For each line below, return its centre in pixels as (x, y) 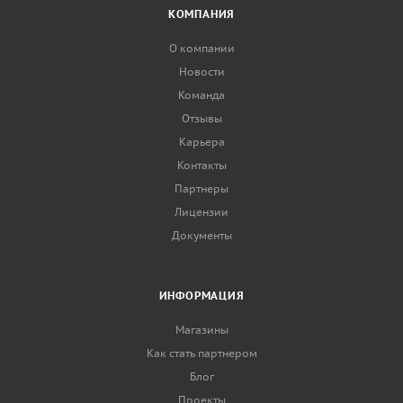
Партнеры (201, 188)
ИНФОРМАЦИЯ (201, 296)
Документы (201, 235)
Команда (201, 95)
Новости (201, 72)
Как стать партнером (201, 353)
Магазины (201, 330)
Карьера (201, 142)
